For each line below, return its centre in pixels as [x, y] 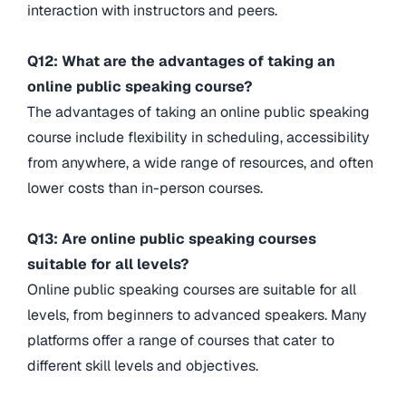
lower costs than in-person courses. [145, 188]
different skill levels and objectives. [143, 366]
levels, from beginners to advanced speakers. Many [197, 315]
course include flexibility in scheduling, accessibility [198, 138]
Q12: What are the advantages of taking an [181, 62]
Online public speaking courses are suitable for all [192, 290]
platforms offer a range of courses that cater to [181, 341]
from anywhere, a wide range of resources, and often [200, 163]
